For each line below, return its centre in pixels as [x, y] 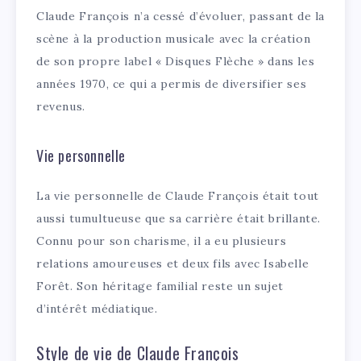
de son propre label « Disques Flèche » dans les [176, 62]
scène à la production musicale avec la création [174, 39]
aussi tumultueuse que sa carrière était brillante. [179, 219]
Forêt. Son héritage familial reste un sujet [160, 286]
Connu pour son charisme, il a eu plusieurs [162, 241]
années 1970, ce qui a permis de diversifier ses [172, 84]
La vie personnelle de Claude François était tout [178, 196]
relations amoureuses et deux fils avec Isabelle [173, 264]
